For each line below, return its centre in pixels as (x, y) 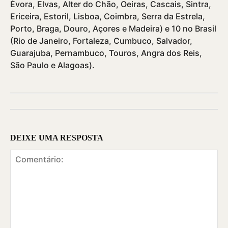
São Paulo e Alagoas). (53, 65)
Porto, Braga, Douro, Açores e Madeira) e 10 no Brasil (113, 28)
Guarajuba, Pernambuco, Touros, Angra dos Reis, (106, 53)
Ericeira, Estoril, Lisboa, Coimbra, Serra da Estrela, (108, 16)
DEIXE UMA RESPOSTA (57, 137)
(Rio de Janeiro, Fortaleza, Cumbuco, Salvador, (101, 40)
